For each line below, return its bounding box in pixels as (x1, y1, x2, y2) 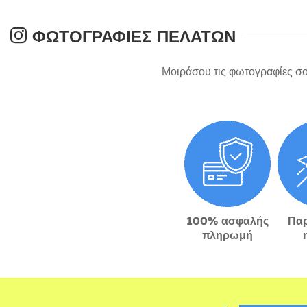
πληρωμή (202, 228, 253, 243)
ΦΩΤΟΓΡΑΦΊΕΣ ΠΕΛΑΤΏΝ (27, 26, 236, 47)
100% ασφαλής (186, 214, 269, 228)
